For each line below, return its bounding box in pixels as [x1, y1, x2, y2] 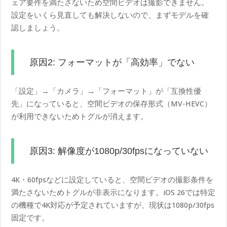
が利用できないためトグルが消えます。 [11, 111, 148, 121]
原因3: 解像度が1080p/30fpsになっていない [29, 145, 209, 156]
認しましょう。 [11, 23, 65, 32]
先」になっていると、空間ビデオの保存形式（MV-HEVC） [11, 99, 212, 108]
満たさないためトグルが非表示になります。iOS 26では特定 [11, 187, 216, 197]
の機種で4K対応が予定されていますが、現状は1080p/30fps [11, 200, 215, 210]
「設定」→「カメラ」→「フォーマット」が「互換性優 [11, 86, 202, 96]
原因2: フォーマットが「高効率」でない [29, 57, 195, 67]
